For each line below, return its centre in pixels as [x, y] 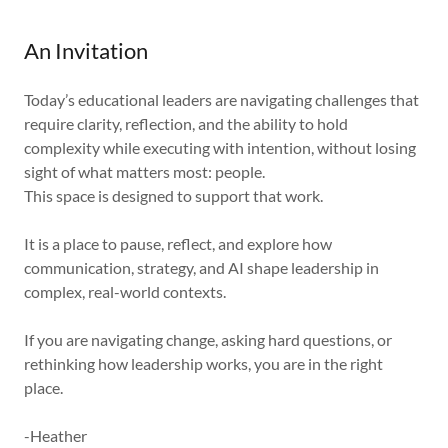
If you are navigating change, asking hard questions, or [208, 339]
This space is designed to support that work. [173, 195]
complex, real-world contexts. [125, 291]
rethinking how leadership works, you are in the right [203, 363]
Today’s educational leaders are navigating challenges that [221, 99]
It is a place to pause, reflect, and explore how [178, 243]
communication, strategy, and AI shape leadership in [201, 267]
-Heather [55, 435]
